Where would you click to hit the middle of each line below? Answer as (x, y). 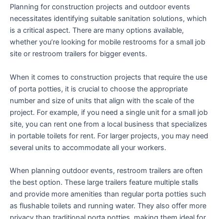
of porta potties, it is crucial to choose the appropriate (99, 89)
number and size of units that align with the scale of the (102, 100)
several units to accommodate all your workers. (88, 147)
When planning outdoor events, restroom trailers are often (106, 171)
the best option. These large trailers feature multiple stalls (104, 183)
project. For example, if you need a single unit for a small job (109, 112)
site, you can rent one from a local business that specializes (109, 124)
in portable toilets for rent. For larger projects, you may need (109, 136)
